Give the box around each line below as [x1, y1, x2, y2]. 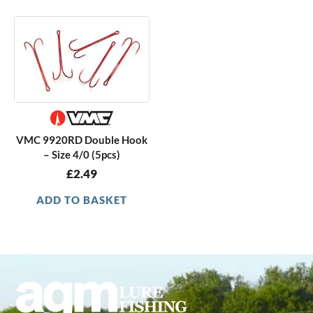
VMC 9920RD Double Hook [16, 133, 147, 146]
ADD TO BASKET [36, 194, 127, 206]
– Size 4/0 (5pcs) [43, 148, 120, 161]
